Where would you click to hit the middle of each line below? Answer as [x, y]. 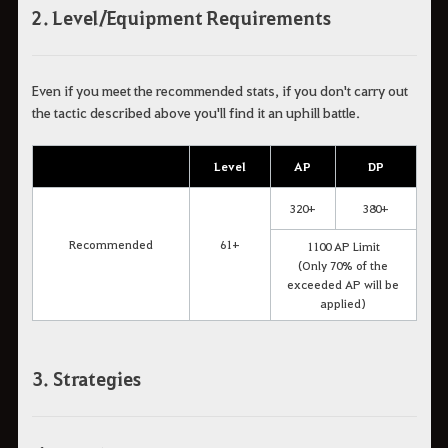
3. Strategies [86, 379]
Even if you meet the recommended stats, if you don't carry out [219, 90]
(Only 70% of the [343, 265]
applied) [343, 303]
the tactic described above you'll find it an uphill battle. [195, 112]
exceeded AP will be [343, 284]
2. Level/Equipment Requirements [181, 17]
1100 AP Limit [343, 246]
